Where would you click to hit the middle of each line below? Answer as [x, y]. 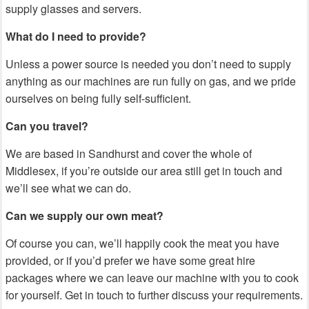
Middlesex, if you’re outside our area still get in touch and [144, 171]
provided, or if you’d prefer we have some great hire [130, 260]
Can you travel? [47, 126]
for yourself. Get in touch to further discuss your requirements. [154, 295]
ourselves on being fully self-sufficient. [98, 98]
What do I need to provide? [76, 36]
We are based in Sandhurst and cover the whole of [129, 153]
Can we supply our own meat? [84, 216]
